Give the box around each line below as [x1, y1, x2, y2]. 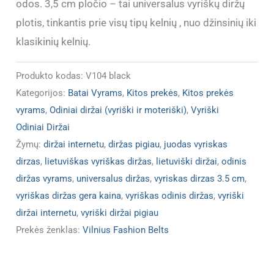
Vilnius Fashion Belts [83, 224, 169, 235]
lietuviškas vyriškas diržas [45, 155, 152, 167]
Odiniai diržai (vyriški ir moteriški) [50, 104, 187, 116]
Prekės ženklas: [16, 224, 83, 235]
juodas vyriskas [164, 138, 228, 150]
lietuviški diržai [156, 155, 218, 167]
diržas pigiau [108, 138, 160, 150]
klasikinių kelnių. [16, 35, 91, 48]
